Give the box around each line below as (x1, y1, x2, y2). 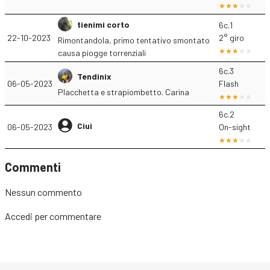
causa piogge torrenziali (58, 48, 146, 58)
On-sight (219, 122, 251, 132)
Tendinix (77, 71, 111, 81)
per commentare (33, 210, 101, 222)
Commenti (5, 160, 61, 174)
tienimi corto (77, 19, 130, 30)
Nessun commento (5, 186, 82, 198)
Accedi (5, 210, 33, 222)
